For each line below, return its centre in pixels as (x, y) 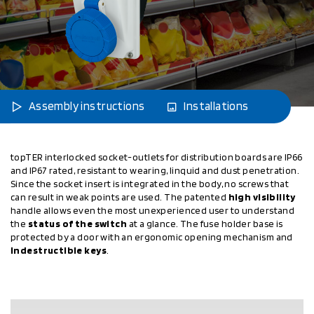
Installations (216, 105)
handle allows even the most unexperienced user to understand (153, 210)
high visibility (262, 197)
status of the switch (77, 223)
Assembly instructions (87, 105)
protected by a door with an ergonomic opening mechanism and (152, 237)
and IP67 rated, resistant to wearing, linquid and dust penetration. (155, 170)
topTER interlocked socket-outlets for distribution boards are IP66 (157, 157)
